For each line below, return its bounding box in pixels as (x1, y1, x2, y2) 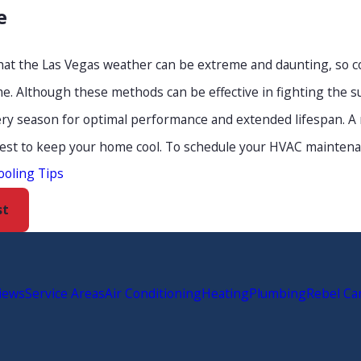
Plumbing (249, 284, 306, 302)
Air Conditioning (105, 284, 201, 302)
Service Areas (25, 284, 105, 302)
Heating (201, 284, 249, 302)
